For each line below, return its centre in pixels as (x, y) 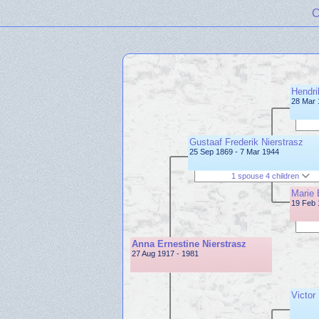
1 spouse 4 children (266, 176)
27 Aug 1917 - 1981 (166, 253)
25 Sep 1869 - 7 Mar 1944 (234, 152)
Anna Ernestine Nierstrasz (189, 244)
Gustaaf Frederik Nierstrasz (246, 142)
